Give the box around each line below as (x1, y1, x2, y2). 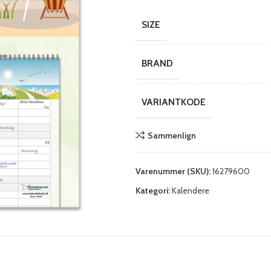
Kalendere (172, 185, 209, 196)
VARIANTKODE (142, 96, 206, 108)
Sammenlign (147, 129, 196, 141)
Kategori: (135, 185, 170, 196)
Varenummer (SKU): (135, 166, 212, 177)
